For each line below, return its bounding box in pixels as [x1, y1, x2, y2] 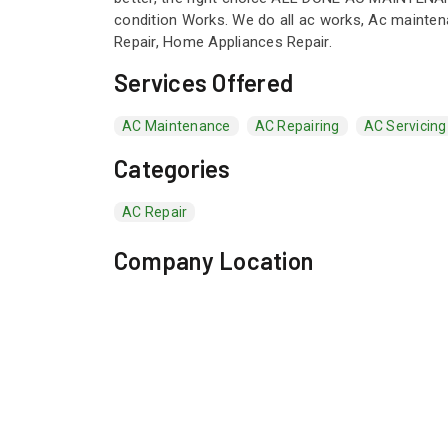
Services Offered [114, 68, 293, 97]
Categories [114, 154, 231, 183]
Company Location [114, 246, 313, 275]
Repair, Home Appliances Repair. [114, 33, 332, 51]
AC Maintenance [122, 118, 231, 134]
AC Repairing [254, 118, 340, 134]
